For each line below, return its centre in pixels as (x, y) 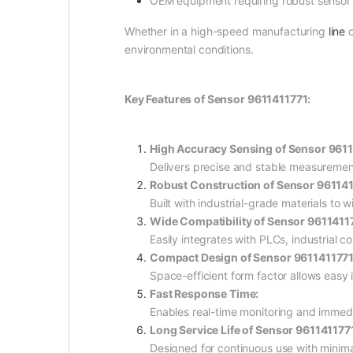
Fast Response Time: (204, 294)
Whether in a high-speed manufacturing (227, 32)
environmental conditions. (189, 50)
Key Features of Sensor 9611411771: (218, 99)
